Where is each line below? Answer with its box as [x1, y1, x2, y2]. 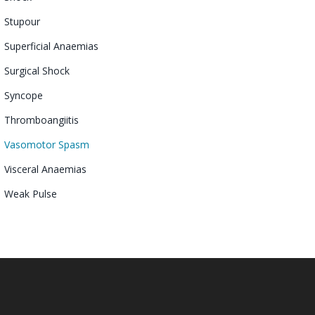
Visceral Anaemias [4, 162, 86, 176]
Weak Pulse [4, 186, 57, 200]
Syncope [4, 88, 43, 102]
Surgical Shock [4, 63, 70, 77]
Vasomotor [4, 137, 56, 151]
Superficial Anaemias [4, 39, 98, 53]
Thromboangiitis [4, 112, 79, 127]
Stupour [4, 14, 40, 28]
